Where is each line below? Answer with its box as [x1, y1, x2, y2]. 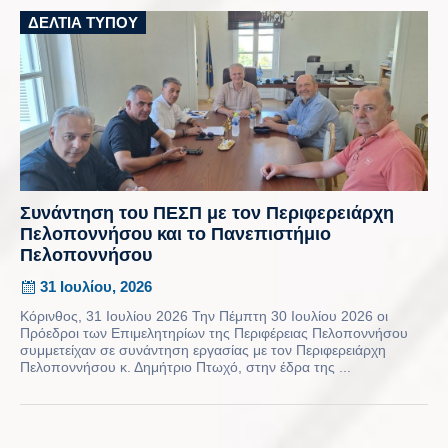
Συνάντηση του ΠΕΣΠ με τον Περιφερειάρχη [20, 202, 394, 223]
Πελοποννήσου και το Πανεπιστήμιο [20, 223, 331, 244]
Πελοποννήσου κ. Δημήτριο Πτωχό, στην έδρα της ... [20, 358, 351, 375]
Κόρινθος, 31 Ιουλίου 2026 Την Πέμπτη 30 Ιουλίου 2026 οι [20, 307, 388, 324]
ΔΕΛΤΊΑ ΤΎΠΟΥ [28, 13, 138, 31]
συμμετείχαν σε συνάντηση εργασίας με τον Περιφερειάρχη [20, 341, 386, 358]
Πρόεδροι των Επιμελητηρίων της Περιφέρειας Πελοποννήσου [20, 324, 408, 341]
